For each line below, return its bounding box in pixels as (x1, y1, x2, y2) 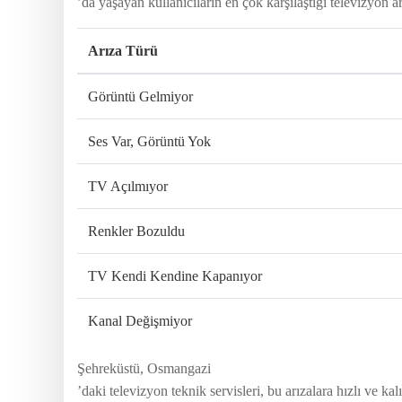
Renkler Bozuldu (88, 223, 185, 239)
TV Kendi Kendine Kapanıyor (88, 267, 262, 284)
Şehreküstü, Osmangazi (77, 360, 211, 376)
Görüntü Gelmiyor (88, 88, 193, 104)
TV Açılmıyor (88, 178, 168, 194)
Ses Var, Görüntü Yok (88, 133, 211, 149)
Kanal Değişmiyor (88, 312, 192, 328)
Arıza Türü (88, 42, 158, 58)
